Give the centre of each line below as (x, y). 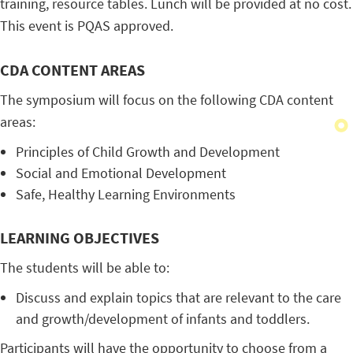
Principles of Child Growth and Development (148, 152)
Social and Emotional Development (121, 173)
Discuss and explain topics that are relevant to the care (178, 298)
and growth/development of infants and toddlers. (163, 319)
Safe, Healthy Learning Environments (126, 195)
